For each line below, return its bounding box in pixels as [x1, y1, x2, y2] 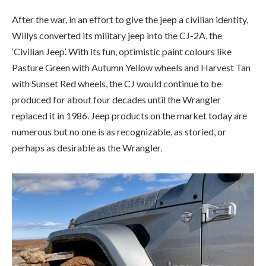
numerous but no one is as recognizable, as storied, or [12, 33, 226, 45]
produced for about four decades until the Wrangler [12, 1, 221, 13]
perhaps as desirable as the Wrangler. [12, 49, 162, 61]
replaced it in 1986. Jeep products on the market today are [12, 17, 247, 29]
